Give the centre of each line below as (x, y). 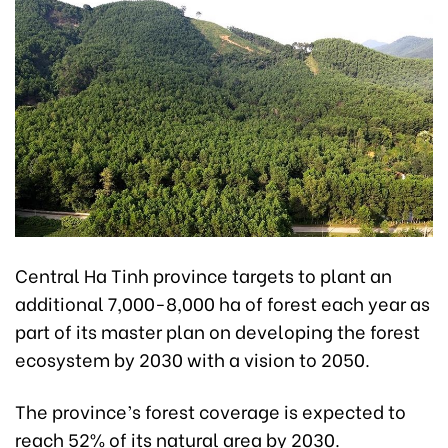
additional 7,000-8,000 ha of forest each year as (222, 302)
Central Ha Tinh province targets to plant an (203, 274)
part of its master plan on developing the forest (217, 330)
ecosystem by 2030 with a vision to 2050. (192, 358)
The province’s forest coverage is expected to (210, 410)
